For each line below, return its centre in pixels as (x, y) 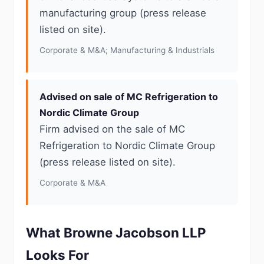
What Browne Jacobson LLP (116, 232)
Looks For (57, 255)
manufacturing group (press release (123, 13)
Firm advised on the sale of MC (112, 129)
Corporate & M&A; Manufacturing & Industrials (127, 50)
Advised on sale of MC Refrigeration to (129, 97)
